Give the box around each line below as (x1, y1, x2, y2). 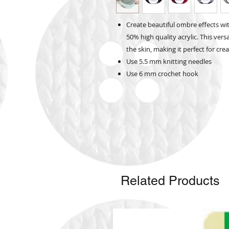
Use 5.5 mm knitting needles (126, 57, 212, 66)
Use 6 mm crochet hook (126, 69, 200, 79)
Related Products (121, 173, 220, 189)
